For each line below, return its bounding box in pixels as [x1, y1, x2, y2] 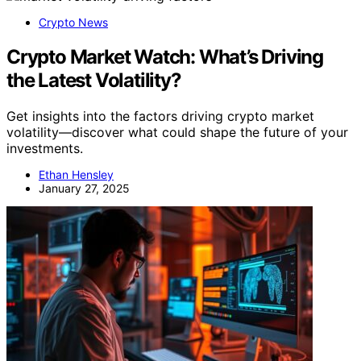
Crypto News [39, 15, 108, 29]
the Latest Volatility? [6, 68, 181, 92]
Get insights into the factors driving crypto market [6, 107, 314, 124]
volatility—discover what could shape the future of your [6, 123, 348, 140]
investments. [6, 139, 83, 156]
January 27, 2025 [39, 180, 130, 195]
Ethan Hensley [39, 167, 114, 181]
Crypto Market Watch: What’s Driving [6, 44, 323, 68]
